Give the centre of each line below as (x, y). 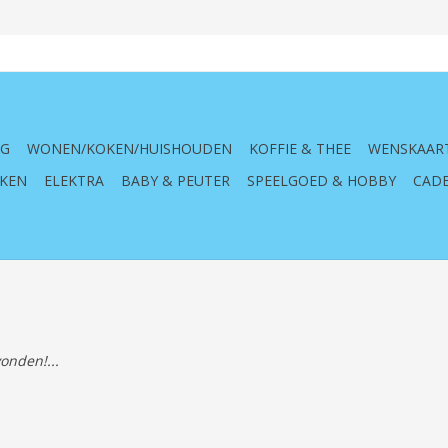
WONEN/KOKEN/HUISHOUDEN (129, 148)
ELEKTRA (74, 180)
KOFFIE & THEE (300, 148)
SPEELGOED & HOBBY (321, 180)
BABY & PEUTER (175, 180)
